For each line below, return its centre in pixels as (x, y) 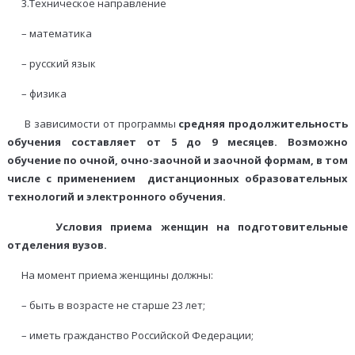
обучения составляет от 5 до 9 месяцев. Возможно (177, 142)
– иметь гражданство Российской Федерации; (130, 336)
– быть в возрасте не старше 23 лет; (106, 305)
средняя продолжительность (263, 124)
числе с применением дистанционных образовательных (177, 179)
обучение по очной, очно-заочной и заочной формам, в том (177, 160)
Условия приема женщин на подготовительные (202, 227)
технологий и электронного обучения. (117, 197)
